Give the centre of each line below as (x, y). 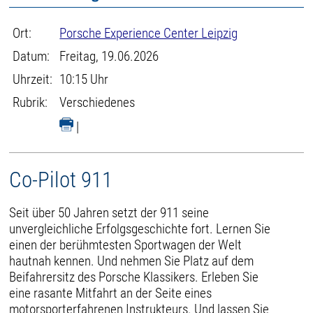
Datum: (31, 56)
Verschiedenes (97, 102)
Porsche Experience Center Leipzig (149, 33)
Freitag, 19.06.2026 (109, 56)
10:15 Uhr (84, 79)
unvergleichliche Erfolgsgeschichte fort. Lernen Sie (140, 228)
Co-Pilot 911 (61, 180)
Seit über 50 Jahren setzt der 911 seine (109, 212)
